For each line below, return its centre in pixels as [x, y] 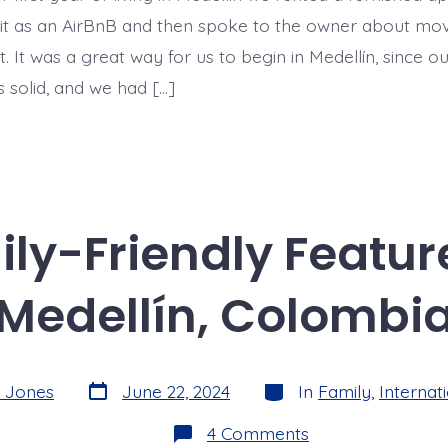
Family [344, 391]
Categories [304, 385]
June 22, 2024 [176, 391]
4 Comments [258, 433]
